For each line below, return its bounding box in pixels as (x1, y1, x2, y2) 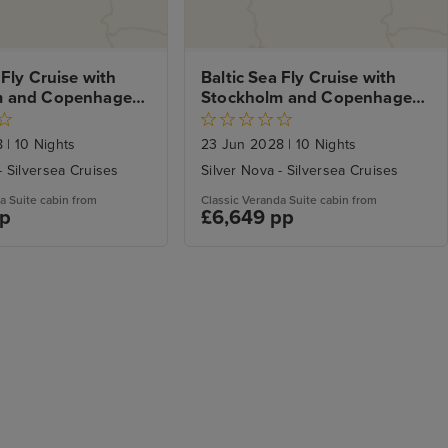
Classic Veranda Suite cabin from (201, 193, 377, 208)
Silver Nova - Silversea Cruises (201, 162, 399, 180)
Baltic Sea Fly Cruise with (201, 68, 397, 89)
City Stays (201, 108, 280, 129)
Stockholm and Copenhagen (201, 88, 423, 109)
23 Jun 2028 (201, 136, 289, 154)
